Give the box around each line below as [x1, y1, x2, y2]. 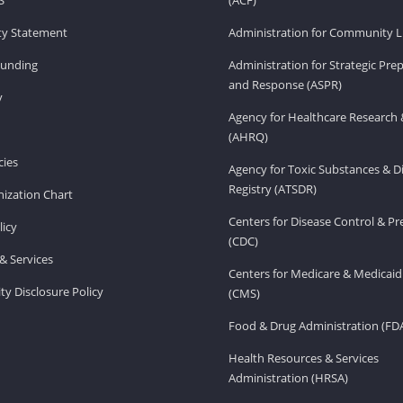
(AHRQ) [228, 128, 268, 145]
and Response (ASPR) [228, 76, 342, 93]
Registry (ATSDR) [228, 180, 317, 197]
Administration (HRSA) [228, 369, 348, 386]
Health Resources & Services [228, 349, 379, 366]
